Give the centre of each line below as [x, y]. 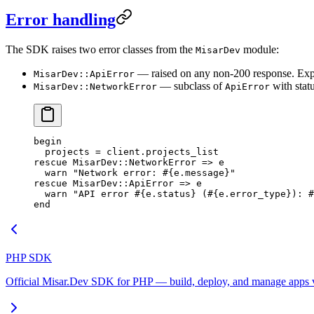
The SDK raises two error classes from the [101, 49]
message [205, 172]
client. [123, 151]
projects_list [182, 151]
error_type [258, 193]
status [174, 193]
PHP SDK [29, 257]
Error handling [61, 19]
